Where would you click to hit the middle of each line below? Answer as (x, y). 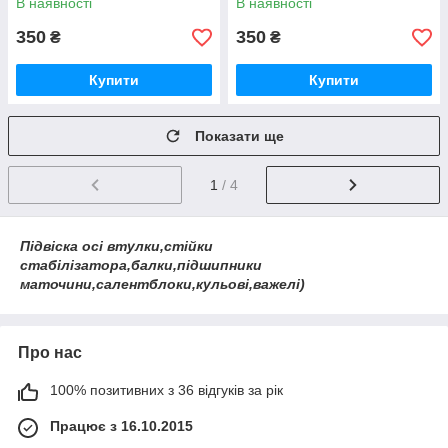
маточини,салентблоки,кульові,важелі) (162, 284)
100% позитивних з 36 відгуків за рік (166, 390)
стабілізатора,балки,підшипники (141, 265)
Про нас (50, 353)
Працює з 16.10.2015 (121, 426)
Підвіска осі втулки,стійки (116, 246)
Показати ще (239, 136)
